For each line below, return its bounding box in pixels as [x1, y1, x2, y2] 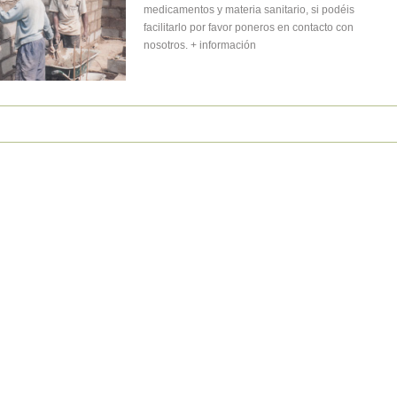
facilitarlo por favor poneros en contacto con [143, 21, 354, 34]
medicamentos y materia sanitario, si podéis [143, 4, 354, 16]
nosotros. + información [143, 39, 256, 51]
